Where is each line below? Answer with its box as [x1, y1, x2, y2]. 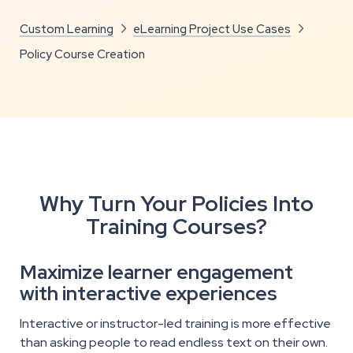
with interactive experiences [20, 281, 277, 307]
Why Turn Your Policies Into [39, 190, 314, 218]
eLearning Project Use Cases [133, 21, 291, 38]
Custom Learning [20, 21, 113, 38]
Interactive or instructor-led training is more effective [20, 315, 331, 333]
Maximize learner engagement [20, 259, 293, 286]
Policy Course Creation [20, 46, 145, 63]
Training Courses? [86, 213, 267, 241]
